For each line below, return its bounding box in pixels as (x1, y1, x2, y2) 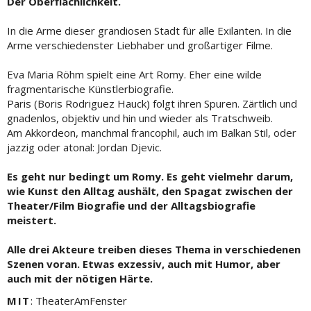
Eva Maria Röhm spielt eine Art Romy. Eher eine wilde (7, 67, 262, 81)
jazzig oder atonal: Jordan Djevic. (7, 140, 162, 154)
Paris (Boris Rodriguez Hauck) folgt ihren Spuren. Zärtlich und (7, 96, 297, 110)
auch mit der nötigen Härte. (7, 271, 153, 285)
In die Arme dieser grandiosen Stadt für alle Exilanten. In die (7, 24, 292, 37)
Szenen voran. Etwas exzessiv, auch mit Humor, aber (7, 257, 280, 271)
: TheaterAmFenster (30, 293, 127, 308)
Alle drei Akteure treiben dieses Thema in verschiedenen (7, 242, 301, 256)
